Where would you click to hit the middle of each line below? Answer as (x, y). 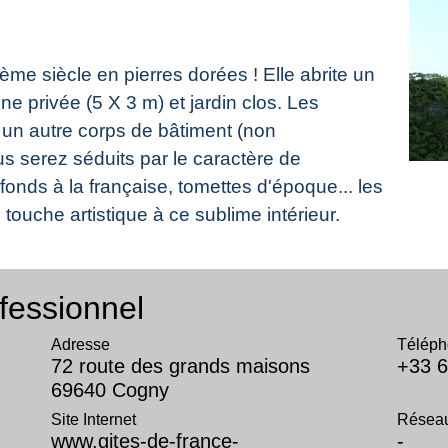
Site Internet (93, 419)
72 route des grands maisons (180, 365)
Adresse (80, 344)
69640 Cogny (109, 389)
